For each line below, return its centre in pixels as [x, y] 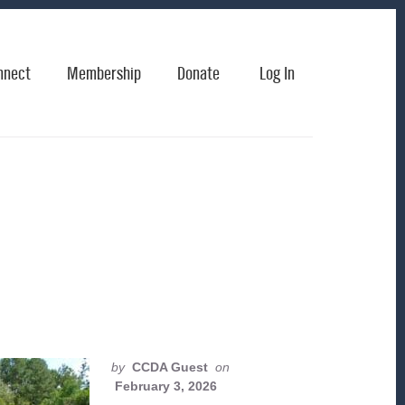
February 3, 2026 [165, 386]
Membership [104, 74]
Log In [277, 74]
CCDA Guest [170, 367]
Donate [198, 74]
